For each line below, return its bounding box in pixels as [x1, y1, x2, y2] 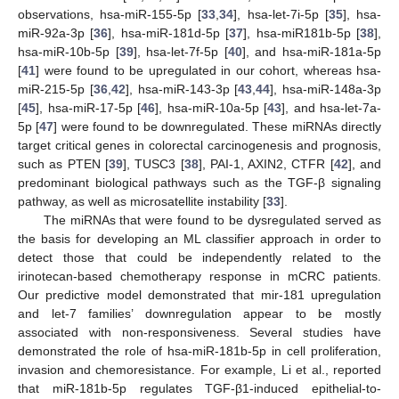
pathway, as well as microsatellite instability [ [18, 194, 266, 209]
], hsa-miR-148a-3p [270, 82, 381, 97]
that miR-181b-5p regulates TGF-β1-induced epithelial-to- [18, 381, 381, 396]
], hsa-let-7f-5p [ [133, 45, 228, 60]
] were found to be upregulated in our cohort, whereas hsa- [36, 63, 381, 78]
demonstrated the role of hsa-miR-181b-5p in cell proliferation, [18, 344, 381, 359]
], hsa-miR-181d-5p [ [108, 26, 230, 41]
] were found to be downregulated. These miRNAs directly [53, 119, 382, 134]
